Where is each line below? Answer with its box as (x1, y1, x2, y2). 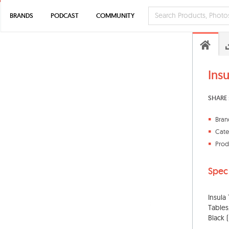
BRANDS (10, 11, 33, 20)
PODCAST (51, 11, 79, 20)
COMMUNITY (96, 11, 134, 20)
